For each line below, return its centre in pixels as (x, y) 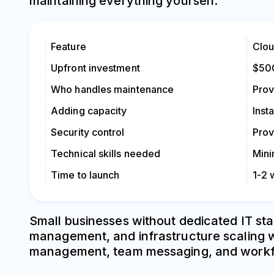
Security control (88, 132)
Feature (68, 47)
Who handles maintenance (113, 90)
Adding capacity (89, 111)
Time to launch (85, 175)
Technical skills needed (106, 154)
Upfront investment (95, 68)
